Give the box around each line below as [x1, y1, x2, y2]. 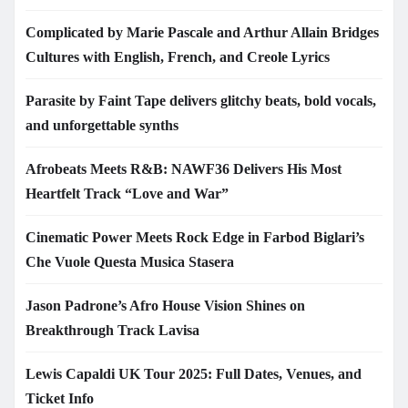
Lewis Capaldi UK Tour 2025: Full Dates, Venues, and [25, 366, 362, 382]
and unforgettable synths [25, 117, 178, 134]
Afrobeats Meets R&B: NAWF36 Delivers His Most [25, 161, 342, 178]
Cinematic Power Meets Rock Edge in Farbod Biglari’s [25, 229, 364, 246]
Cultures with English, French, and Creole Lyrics [25, 49, 330, 66]
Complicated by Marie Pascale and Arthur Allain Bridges [25, 25, 379, 41]
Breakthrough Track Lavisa [25, 322, 199, 339]
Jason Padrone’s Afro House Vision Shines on [25, 298, 305, 314]
